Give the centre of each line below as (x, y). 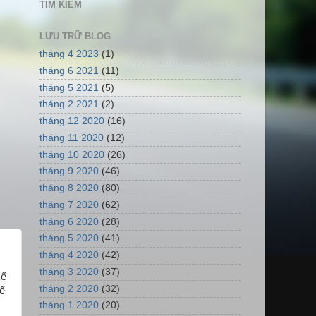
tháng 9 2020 (69, 171)
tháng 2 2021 (69, 104)
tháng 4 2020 (69, 255)
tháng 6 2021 (69, 71)
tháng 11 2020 (72, 138)
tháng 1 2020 (69, 305)
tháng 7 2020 (69, 205)
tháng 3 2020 (69, 272)
